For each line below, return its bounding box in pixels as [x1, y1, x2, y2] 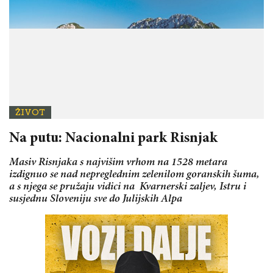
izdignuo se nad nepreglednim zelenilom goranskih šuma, [9, 169, 260, 180]
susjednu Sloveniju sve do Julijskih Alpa [9, 193, 182, 205]
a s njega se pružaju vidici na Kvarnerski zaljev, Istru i [9, 181, 246, 193]
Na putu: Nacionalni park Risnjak [9, 131, 218, 146]
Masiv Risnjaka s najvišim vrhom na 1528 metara [9, 157, 227, 168]
